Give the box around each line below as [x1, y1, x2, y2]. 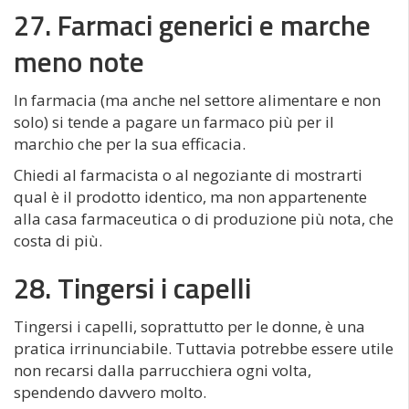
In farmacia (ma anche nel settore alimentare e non [14, 89, 381, 111]
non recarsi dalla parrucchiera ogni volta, [14, 360, 311, 382]
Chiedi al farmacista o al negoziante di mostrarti [14, 164, 362, 186]
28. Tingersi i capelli [14, 267, 251, 310]
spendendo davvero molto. [14, 382, 206, 404]
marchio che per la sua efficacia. [14, 133, 246, 155]
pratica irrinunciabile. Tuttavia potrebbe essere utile [14, 338, 393, 360]
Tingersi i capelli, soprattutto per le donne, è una [14, 316, 365, 338]
